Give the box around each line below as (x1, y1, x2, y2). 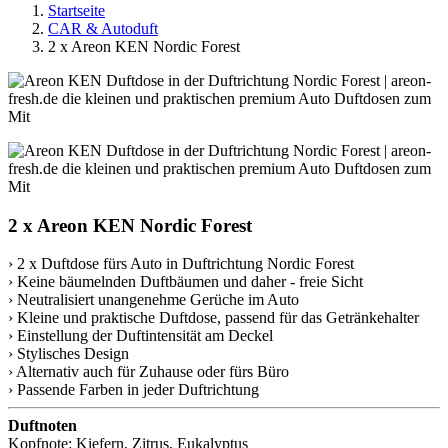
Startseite (48, 2, 105, 19)
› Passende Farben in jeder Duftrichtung (8, 381, 259, 399)
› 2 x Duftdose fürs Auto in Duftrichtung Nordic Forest (8, 255, 354, 273)
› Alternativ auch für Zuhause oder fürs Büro (8, 363, 289, 381)
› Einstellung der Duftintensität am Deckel (8, 327, 273, 345)
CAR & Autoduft (48, 20, 158, 37)
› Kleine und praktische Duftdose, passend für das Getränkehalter (8, 309, 423, 327)
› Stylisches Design (8, 345, 129, 363)
